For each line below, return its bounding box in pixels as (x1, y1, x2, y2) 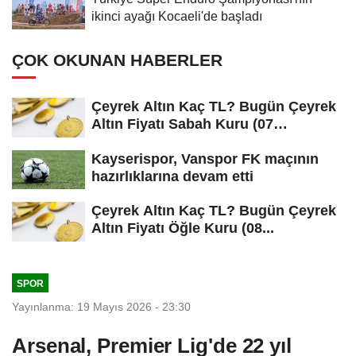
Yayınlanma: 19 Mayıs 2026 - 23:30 (12, 300, 191, 314)
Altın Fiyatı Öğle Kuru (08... (91, 220, 274, 237)
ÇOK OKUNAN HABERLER (12, 50, 222, 69)
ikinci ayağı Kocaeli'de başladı (91, 8, 262, 23)
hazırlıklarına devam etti (91, 168, 253, 184)
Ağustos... (91, 133, 161, 149)
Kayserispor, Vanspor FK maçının (91, 150, 319, 167)
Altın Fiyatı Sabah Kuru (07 (91, 115, 273, 132)
